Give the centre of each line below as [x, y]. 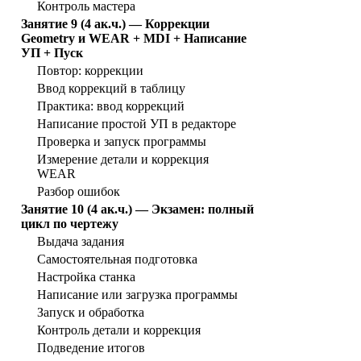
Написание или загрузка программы [137, 295]
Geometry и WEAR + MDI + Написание [134, 39]
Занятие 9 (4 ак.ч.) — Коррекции [115, 24]
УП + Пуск [52, 53]
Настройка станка [86, 277]
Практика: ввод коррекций [111, 106]
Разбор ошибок [79, 192]
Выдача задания [81, 242]
